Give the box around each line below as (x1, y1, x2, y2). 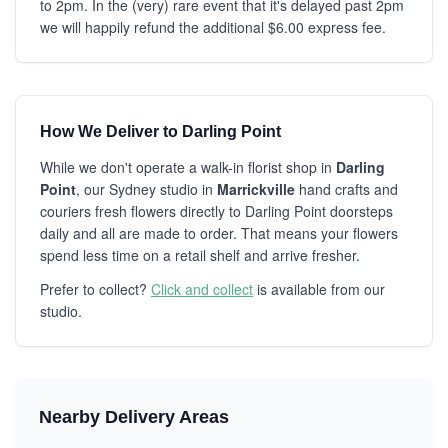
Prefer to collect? (40, 279, 151, 299)
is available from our (253, 279, 385, 299)
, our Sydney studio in (76, 179, 217, 199)
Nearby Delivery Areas (39, 407, 229, 427)
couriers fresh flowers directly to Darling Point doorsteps (40, 201, 393, 221)
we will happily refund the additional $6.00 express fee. (40, 17, 386, 37)
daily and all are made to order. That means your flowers (40, 223, 398, 243)
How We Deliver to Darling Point (40, 123, 281, 140)
